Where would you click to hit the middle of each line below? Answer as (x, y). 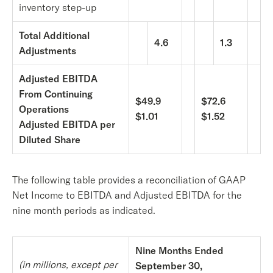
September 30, (169, 266)
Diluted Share (50, 140)
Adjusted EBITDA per (67, 124)
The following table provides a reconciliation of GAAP (129, 180)
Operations (44, 109)
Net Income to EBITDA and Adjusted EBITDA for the (127, 195)
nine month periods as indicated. (84, 210)
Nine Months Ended (179, 250)
